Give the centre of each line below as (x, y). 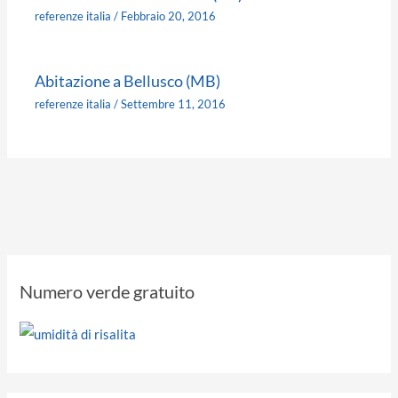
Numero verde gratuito (107, 292)
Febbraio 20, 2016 (169, 16)
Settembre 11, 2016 (174, 103)
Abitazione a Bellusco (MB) (128, 81)
